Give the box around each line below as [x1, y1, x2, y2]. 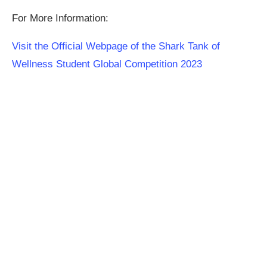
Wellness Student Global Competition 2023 [12, 58, 202, 70]
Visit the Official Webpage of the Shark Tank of [12, 41, 220, 52]
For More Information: [12, 13, 108, 24]
